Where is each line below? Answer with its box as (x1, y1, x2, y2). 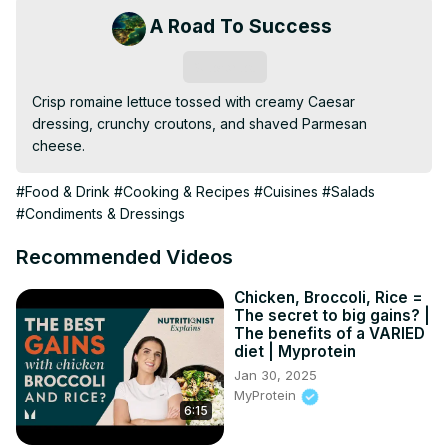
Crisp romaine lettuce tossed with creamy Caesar (32, 93, 355, 111)
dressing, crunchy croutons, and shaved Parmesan (32, 115, 367, 133)
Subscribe (193, 59, 256, 76)
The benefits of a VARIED (234, 324, 425, 344)
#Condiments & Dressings (16, 205, 185, 223)
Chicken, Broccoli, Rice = (234, 288, 423, 308)
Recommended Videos (16, 245, 233, 270)
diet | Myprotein (234, 342, 356, 362)
